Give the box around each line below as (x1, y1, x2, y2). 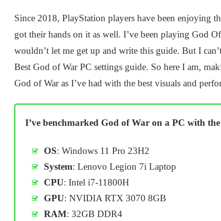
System (44, 161, 73, 172)
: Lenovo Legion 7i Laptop (73, 161, 176, 172)
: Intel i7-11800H (64, 177, 129, 187)
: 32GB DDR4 (67, 209, 122, 219)
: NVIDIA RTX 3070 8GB (64, 193, 166, 203)
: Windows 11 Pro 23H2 (57, 146, 149, 156)
